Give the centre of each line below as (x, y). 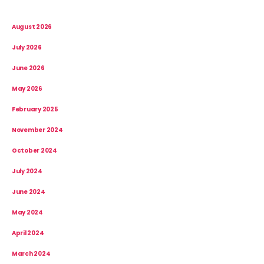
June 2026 (28, 68)
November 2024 (37, 130)
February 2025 (35, 109)
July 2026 (27, 47)
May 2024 (27, 212)
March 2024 (31, 253)
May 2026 (27, 88)
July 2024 (27, 171)
